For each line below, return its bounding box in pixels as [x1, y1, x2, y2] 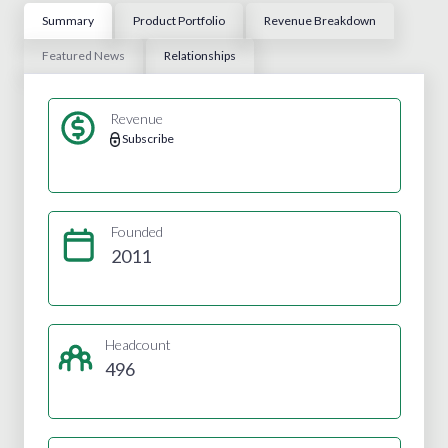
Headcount [104, 335, 171, 353]
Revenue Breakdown [264, 12, 376, 28]
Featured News [42, 47, 125, 63]
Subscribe [122, 130, 174, 146]
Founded [110, 222, 163, 240]
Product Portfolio [133, 12, 225, 28]
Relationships [164, 47, 236, 63]
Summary [42, 12, 94, 28]
